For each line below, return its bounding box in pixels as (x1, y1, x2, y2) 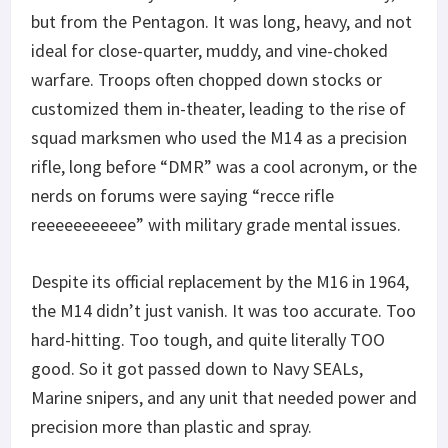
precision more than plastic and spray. (31, 414, 312, 438)
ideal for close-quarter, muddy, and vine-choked (31, 38, 388, 62)
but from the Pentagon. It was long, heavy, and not (31, 9, 412, 33)
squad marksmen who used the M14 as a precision (31, 125, 407, 149)
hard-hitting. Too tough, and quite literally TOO (31, 327, 385, 351)
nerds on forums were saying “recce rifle (31, 183, 334, 207)
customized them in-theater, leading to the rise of (31, 96, 406, 120)
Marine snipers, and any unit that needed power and (31, 385, 417, 409)
